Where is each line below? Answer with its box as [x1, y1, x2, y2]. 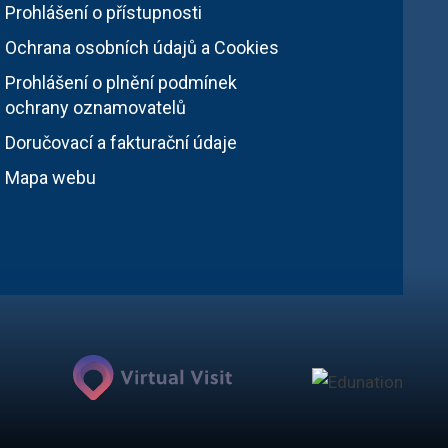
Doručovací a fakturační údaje [5, 132, 237, 153]
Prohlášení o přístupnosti [5, 2, 202, 23]
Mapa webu [5, 167, 96, 188]
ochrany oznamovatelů [5, 97, 186, 118]
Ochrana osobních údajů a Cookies [5, 37, 279, 58]
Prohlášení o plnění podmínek [5, 72, 237, 93]
